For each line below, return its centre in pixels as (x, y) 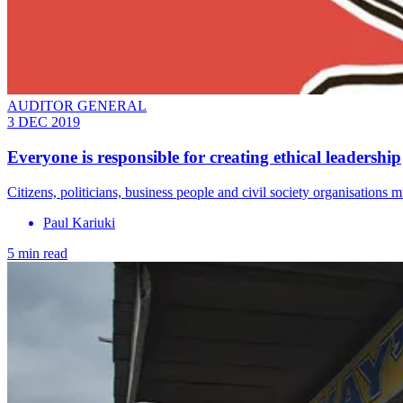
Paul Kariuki (79, 222)
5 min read (37, 253)
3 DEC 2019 (44, 122)
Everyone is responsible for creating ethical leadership (204, 157)
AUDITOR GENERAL (77, 106)
